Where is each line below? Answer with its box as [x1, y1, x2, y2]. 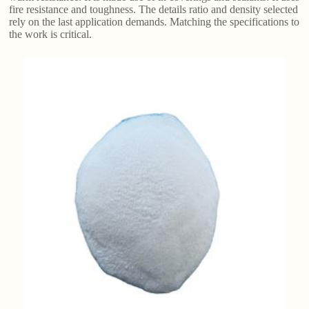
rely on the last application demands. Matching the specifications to [9, 16, 300, 28]
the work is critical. [9, 28, 92, 41]
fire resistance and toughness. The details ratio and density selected [9, 3, 299, 16]
